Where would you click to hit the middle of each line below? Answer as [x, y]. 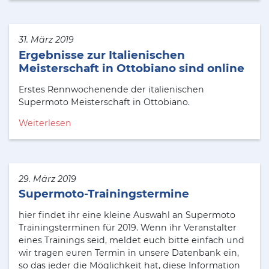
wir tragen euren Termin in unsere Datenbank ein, [129, 253]
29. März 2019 [47, 179]
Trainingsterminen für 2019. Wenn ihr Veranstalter [128, 228]
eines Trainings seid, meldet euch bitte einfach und [131, 240]
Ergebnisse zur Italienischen [102, 55]
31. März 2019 [46, 40]
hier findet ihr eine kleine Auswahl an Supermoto [127, 215]
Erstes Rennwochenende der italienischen [111, 89]
